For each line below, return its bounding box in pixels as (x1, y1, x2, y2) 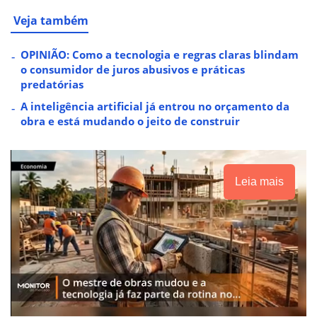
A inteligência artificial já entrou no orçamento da (21, 99, 289, 114)
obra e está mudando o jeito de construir (21, 114, 240, 129)
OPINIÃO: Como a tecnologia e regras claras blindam (21, 47, 299, 62)
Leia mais (235, 175, 284, 188)
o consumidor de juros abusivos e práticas (21, 62, 245, 77)
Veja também (13, 13, 88, 29)
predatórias (21, 77, 83, 92)
